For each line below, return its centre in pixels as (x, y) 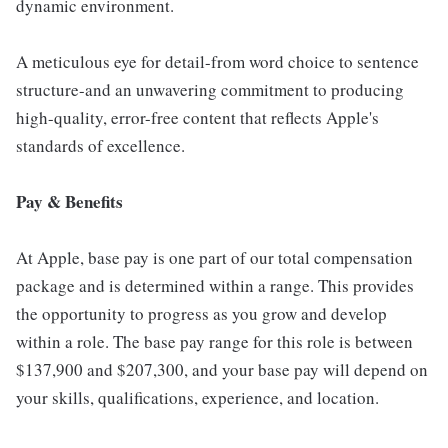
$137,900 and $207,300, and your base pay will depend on (222, 370)
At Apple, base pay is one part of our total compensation (214, 258)
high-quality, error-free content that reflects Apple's (197, 118)
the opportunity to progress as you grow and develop (201, 314)
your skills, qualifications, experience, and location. (197, 398)
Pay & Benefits (69, 202)
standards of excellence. (100, 146)
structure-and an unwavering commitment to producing (210, 90)
